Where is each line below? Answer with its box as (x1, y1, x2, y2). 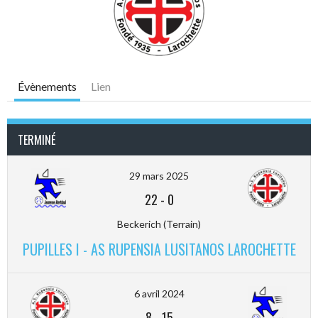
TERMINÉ (18, 131, 55, 148)
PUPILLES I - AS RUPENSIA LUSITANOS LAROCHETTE (22, 238, 296, 260)
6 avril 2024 (133, 287, 185, 300)
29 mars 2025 (129, 169, 189, 182)
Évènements (18, 79, 77, 93)
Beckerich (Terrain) (117, 217, 201, 230)
